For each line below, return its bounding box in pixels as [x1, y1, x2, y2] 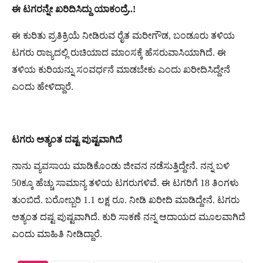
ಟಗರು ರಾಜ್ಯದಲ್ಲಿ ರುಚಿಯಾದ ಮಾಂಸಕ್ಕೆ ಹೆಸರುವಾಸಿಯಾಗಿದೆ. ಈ [12, 47, 226, 58]
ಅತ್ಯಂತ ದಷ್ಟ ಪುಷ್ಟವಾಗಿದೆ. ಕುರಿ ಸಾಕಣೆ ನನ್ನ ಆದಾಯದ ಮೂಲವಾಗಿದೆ [12, 211, 245, 222]
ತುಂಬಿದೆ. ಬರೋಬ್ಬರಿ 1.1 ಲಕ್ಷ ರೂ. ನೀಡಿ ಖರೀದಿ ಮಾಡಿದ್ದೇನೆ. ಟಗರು [12, 194, 240, 205]
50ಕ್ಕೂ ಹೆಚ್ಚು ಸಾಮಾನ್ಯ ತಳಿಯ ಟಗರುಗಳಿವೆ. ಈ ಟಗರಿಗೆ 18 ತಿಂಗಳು [12, 177, 239, 188]
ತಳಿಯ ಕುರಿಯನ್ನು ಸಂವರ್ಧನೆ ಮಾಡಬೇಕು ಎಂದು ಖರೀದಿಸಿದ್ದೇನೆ [12, 64, 230, 75]
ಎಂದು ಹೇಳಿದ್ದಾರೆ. [12, 81, 73, 92]
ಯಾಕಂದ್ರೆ [94, 4, 128, 14]
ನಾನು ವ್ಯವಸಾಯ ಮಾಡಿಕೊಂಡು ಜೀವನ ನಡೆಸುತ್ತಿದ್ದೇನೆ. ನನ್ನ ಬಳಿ [12, 160, 230, 171]
